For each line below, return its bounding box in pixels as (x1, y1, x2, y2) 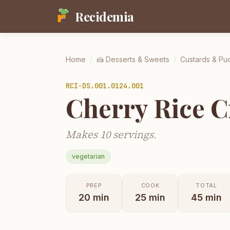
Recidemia (75, 8, 134, 25)
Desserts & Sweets (106, 55, 169, 64)
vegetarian (72, 152, 105, 160)
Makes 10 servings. (66, 127, 157, 142)
